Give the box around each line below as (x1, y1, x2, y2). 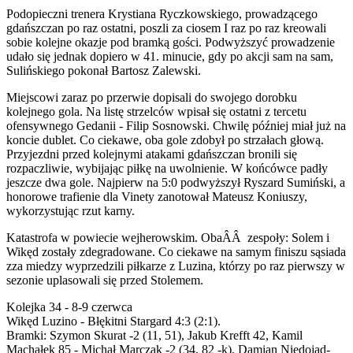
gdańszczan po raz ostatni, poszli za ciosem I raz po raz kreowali (6, 20, 326, 35)
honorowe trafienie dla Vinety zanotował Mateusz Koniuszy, (6, 189, 307, 203)
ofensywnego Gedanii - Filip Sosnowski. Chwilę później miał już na (6, 118, 346, 132)
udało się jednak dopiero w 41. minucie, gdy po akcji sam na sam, (6, 49, 333, 63)
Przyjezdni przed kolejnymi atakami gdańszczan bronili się (6, 147, 297, 161)
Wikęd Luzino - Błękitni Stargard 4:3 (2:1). (6, 314, 221, 328)
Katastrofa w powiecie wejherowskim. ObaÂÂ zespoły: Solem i (6, 230, 329, 244)
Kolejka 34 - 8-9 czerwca (6, 299, 132, 314)
